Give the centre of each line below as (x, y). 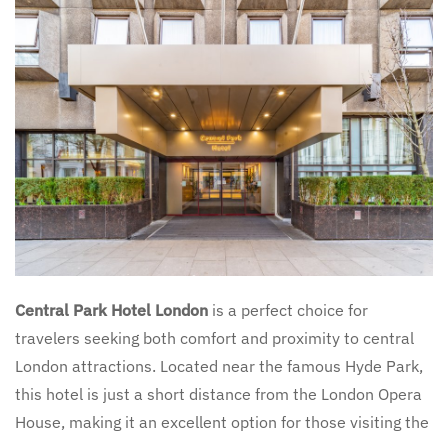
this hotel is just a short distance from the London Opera (218, 394)
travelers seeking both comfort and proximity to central (214, 338)
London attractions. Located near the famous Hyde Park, (219, 366)
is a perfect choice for (288, 310)
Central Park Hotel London (111, 310)
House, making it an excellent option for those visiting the (222, 422)
